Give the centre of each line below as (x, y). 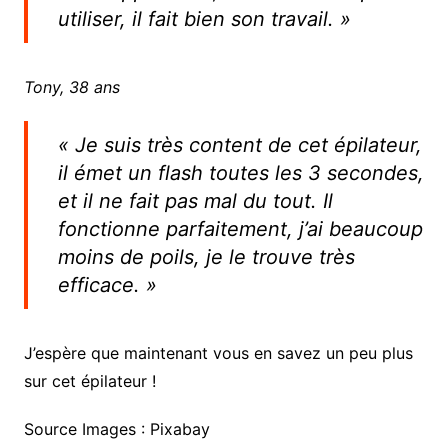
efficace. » (107, 284)
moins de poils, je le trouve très (206, 256)
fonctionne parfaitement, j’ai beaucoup (240, 228)
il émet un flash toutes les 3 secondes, (240, 172)
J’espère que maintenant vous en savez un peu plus (218, 352)
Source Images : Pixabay (116, 428)
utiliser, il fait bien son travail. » (204, 18)
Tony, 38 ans (71, 86)
